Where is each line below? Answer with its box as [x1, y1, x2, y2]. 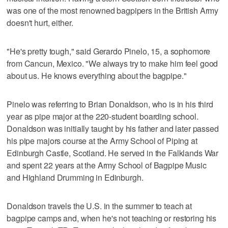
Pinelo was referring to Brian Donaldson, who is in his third [7, 98, 213, 110]
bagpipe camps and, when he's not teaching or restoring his [7, 212, 217, 224]
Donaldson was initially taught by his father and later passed [7, 122, 219, 134]
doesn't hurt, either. [7, 16, 73, 28]
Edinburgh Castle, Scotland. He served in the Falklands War [7, 147, 219, 159]
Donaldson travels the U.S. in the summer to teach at [7, 199, 192, 212]
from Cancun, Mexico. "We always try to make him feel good [7, 57, 218, 69]
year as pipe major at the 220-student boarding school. [7, 110, 198, 122]
